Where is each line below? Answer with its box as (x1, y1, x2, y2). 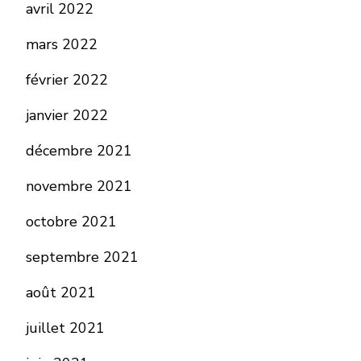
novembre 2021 (26, 176, 132, 196)
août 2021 (26, 283, 96, 302)
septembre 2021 (26, 247, 139, 267)
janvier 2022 (26, 106, 108, 125)
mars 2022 (26, 35, 98, 54)
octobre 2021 (26, 212, 117, 231)
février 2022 (26, 70, 108, 89)
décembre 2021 (26, 141, 132, 160)
